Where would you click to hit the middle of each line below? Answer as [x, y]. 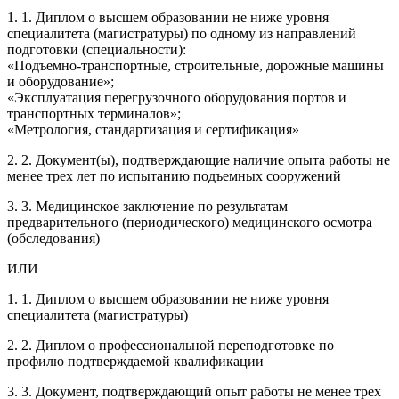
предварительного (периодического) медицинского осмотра [190, 222]
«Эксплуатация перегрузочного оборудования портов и [177, 97]
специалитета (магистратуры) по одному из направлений [182, 33]
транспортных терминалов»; [94, 113]
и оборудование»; [61, 81]
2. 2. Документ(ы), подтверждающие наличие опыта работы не [199, 159]
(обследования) [53, 238]
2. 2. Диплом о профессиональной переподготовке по [171, 345]
